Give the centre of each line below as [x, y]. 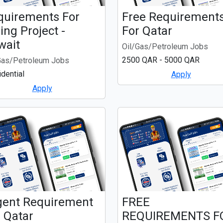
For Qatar [147, 31]
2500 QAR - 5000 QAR [161, 60]
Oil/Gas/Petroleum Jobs [165, 47]
